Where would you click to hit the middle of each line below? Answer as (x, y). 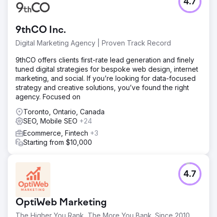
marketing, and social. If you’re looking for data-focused (106, 78)
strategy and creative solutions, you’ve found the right (102, 87)
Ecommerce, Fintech (57, 133)
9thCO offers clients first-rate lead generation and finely (105, 60)
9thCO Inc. (41, 30)
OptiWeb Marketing (61, 203)
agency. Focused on (48, 96)
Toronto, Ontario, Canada (64, 111)
